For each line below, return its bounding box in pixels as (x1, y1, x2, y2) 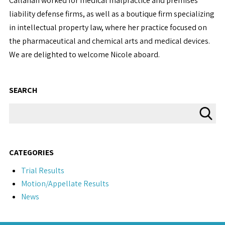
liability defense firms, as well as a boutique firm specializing (9, 9, 214, 19)
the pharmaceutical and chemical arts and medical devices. (9, 36, 210, 46)
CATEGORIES (9, 147, 54, 158)
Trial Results (21, 165, 64, 176)
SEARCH (9, 85, 38, 95)
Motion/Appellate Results (21, 178, 109, 189)
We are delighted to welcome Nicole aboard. (9, 49, 160, 60)
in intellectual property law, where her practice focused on (9, 22, 207, 33)
